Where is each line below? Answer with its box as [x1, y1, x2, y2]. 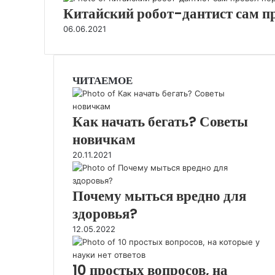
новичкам [72, 130, 136, 149]
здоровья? [72, 204, 137, 223]
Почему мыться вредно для [72, 186, 246, 206]
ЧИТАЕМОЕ [72, 73, 133, 88]
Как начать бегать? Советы [72, 112, 248, 131]
